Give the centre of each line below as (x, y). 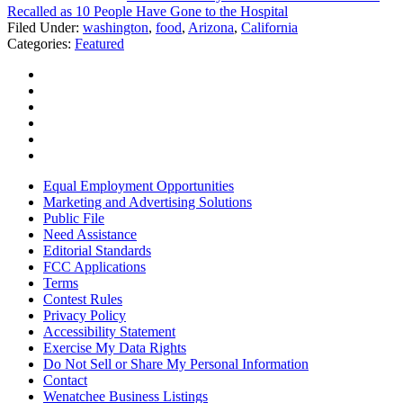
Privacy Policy (85, 316)
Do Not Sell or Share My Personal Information (176, 364)
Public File (74, 219)
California (269, 28)
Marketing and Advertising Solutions (148, 202)
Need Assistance (90, 235)
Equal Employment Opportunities (139, 186)
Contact (65, 381)
